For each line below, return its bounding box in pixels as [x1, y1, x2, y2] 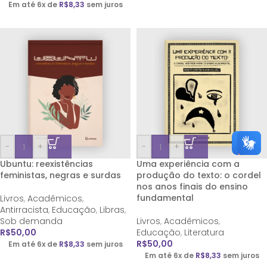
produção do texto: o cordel [136, 169, 261, 181]
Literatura [184, 226, 224, 238]
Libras [100, 204, 125, 216]
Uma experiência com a [136, 158, 240, 170]
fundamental [136, 192, 194, 204]
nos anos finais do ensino [136, 181, 248, 193]
